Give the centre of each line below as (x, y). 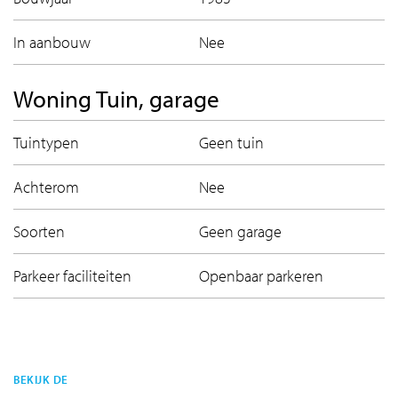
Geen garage (240, 231)
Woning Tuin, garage (116, 98)
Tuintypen (46, 142)
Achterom (46, 187)
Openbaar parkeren (261, 275)
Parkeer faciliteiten (72, 275)
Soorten (39, 231)
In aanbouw (52, 42)
